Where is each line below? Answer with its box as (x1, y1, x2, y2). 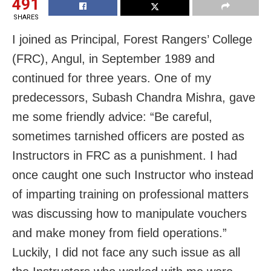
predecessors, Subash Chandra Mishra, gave (12, 91, 255, 105)
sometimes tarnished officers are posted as (12, 129, 244, 143)
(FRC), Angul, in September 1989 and (12, 52, 215, 66)
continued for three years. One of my (12, 71, 211, 85)
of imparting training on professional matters (12, 188, 249, 201)
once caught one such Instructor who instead (12, 168, 253, 182)
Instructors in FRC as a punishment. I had (12, 149, 237, 163)
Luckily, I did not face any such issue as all (12, 246, 240, 260)
